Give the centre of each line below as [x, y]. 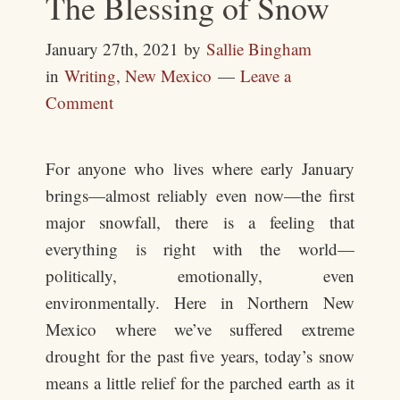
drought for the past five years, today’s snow [200, 356]
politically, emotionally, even [200, 275]
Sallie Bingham [259, 49]
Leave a [266, 75]
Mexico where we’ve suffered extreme [200, 329]
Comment [80, 102]
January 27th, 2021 [112, 49]
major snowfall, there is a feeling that [200, 222]
